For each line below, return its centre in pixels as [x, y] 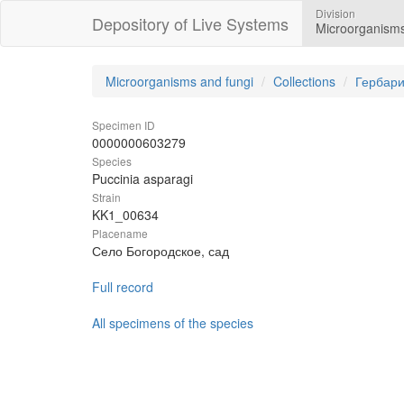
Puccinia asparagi [142, 179]
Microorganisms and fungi [179, 81]
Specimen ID [124, 125]
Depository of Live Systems [190, 23]
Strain [106, 197]
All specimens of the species [173, 323]
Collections [304, 81]
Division [335, 13]
